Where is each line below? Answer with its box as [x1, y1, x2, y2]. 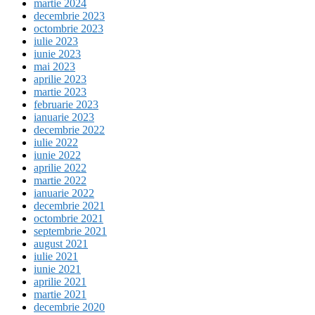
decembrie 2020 [34, 301, 105, 314]
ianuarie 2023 [34, 111, 94, 124]
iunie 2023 [34, 48, 81, 60]
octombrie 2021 [34, 212, 103, 225]
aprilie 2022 [34, 162, 86, 174]
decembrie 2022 [34, 124, 105, 136]
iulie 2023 [34, 35, 78, 48]
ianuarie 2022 [34, 187, 94, 200]
